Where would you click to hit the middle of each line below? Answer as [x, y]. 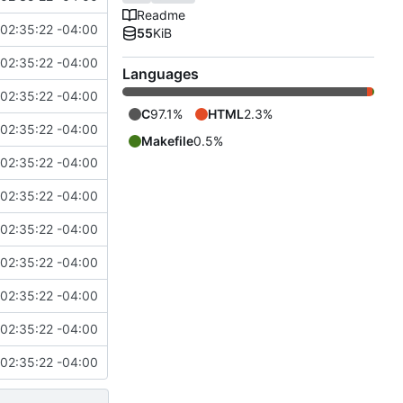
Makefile [167, 141]
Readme [161, 15]
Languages [161, 74]
